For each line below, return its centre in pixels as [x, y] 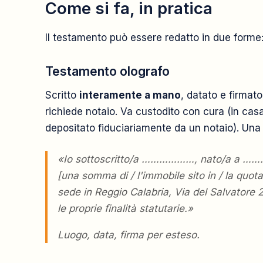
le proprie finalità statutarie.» [125, 209]
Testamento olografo [107, 71]
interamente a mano [130, 95]
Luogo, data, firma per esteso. [129, 235]
